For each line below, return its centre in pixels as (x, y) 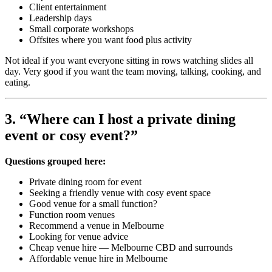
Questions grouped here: (55, 161)
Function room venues (72, 214)
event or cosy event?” (71, 135)
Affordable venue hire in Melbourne (98, 258)
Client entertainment (68, 7)
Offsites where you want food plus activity (110, 39)
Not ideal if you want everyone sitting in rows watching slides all (129, 60)
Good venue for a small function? (93, 203)
